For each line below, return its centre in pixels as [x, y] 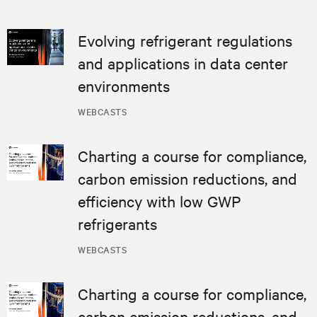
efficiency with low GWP [159, 201]
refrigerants [117, 223]
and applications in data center [183, 63]
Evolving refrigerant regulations [185, 40]
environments [124, 85]
